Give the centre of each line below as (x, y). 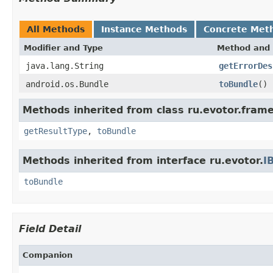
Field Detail (50, 229)
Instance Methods (144, 29)
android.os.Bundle (67, 84)
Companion (48, 255)
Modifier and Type (63, 48)
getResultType (55, 131)
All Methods (56, 29)
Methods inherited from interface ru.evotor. (143, 160)
